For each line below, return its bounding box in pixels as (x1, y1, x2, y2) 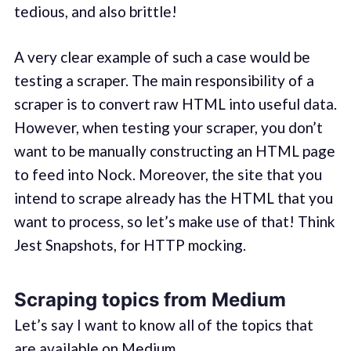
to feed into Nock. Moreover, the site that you (13, 165, 322, 183)
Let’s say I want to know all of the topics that (13, 316, 313, 335)
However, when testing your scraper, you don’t (13, 118, 323, 136)
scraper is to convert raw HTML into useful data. (13, 95, 337, 113)
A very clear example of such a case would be (13, 48, 310, 66)
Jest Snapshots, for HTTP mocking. (13, 236, 246, 254)
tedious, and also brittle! (13, 2, 177, 20)
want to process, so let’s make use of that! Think (13, 212, 335, 230)
